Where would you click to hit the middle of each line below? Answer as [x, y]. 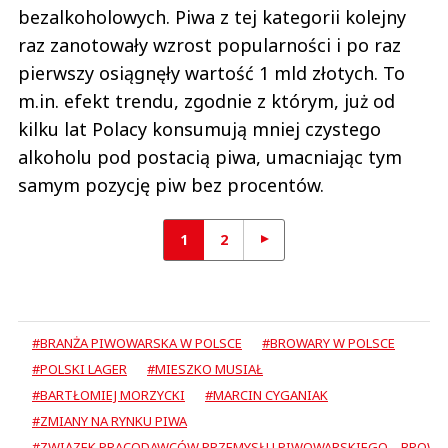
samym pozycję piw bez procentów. [173, 185]
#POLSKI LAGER [79, 369]
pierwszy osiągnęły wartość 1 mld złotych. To [211, 73]
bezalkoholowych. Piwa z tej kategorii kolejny [212, 17]
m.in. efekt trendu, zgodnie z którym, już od [206, 101]
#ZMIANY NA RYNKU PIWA [109, 421]
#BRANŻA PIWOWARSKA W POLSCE [137, 343]
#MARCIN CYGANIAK [266, 395]
